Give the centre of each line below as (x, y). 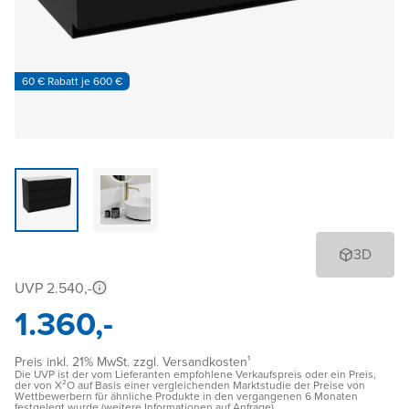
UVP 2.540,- (53, 288)
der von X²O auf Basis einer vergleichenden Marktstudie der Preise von (190, 386)
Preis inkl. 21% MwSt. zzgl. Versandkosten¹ (132, 362)
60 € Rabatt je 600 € (72, 81)
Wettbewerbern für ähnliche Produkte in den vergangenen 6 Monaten (186, 397)
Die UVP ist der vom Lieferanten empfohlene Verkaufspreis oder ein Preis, (195, 375)
